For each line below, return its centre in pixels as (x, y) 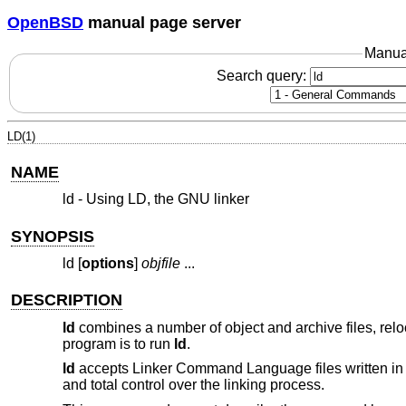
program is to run (118, 343)
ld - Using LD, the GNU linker (155, 199)
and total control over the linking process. (193, 385)
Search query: (263, 75)
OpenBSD (45, 22)
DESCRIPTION (67, 300)
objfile (160, 264)
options (107, 264)
